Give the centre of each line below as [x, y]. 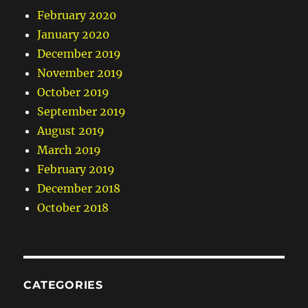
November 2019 [80, 73]
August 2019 [71, 131]
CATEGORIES [63, 285]
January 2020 [74, 35]
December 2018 [79, 189]
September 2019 [82, 112]
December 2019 [79, 54]
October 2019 [74, 92]
